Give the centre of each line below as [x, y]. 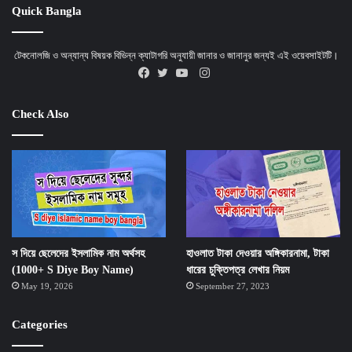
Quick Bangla [47, 11]
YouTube [207, 92]
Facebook [171, 92]
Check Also [40, 114]
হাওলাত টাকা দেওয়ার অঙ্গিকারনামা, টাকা [257, 253]
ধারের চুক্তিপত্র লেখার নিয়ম [237, 269]
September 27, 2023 [232, 286]
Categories [40, 324]
